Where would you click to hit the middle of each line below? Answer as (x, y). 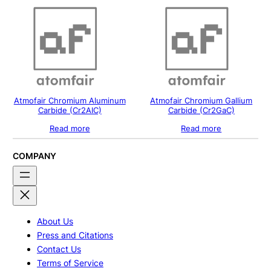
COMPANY (34, 155)
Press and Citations (75, 235)
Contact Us (59, 249)
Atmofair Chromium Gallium (201, 101)
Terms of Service (70, 263)
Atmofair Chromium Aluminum (70, 101)
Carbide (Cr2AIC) (70, 111)
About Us (55, 221)
